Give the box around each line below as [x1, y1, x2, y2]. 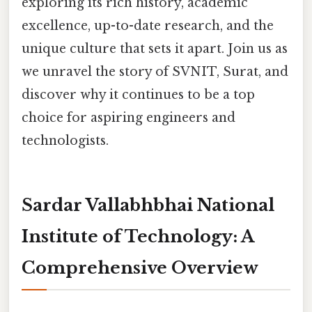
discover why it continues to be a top [22, 87, 255, 103]
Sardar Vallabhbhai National [22, 194, 274, 215]
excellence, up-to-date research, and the [22, 18, 274, 34]
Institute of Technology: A [22, 226, 254, 247]
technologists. [22, 133, 109, 149]
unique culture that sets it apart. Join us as [22, 41, 288, 57]
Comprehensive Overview [22, 257, 258, 278]
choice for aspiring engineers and [22, 110, 235, 126]
